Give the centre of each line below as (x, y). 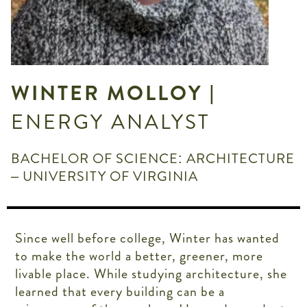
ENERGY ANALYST (110, 122)
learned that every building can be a (120, 291)
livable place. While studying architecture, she (151, 273)
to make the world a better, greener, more (139, 256)
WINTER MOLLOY (110, 94)
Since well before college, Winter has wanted (148, 238)
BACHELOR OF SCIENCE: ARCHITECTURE (153, 159)
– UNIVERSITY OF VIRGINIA (105, 177)
